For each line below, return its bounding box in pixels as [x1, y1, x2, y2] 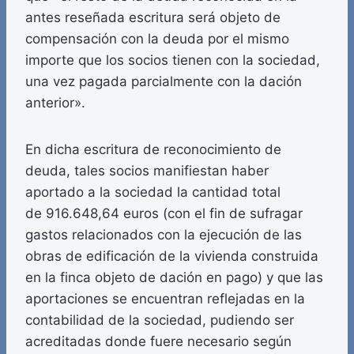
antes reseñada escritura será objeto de [25, 9, 281, 26]
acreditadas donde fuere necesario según [25, 333, 292, 350]
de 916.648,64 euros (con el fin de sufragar [25, 205, 303, 222]
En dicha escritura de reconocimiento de [25, 141, 281, 158]
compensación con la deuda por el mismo [25, 31, 289, 47]
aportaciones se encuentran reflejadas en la [25, 291, 305, 307]
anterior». [25, 95, 85, 111]
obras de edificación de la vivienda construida [25, 248, 318, 265]
